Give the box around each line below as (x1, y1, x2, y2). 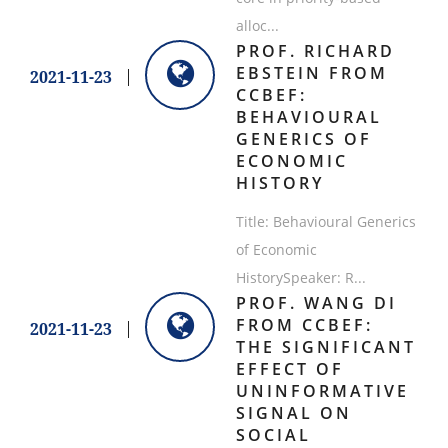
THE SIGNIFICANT (235, 336, 416, 359)
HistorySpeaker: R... (235, 268, 366, 288)
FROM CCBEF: (235, 314, 373, 337)
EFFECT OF (235, 358, 344, 381)
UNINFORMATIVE (235, 380, 409, 403)
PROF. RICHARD (235, 40, 395, 63)
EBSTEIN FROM (235, 62, 388, 85)
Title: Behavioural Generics (235, 212, 416, 232)
